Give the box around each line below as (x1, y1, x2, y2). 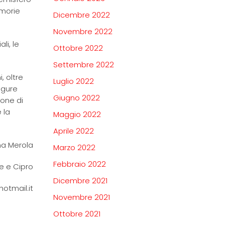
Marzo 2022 (53, 142, 95, 153)
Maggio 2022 (53, 109, 101, 120)
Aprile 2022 (53, 126, 94, 137)
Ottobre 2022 (53, 43, 103, 54)
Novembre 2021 (53, 192, 110, 203)
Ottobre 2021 (53, 208, 100, 219)
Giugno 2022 (53, 92, 100, 103)
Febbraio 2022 (53, 159, 106, 170)
